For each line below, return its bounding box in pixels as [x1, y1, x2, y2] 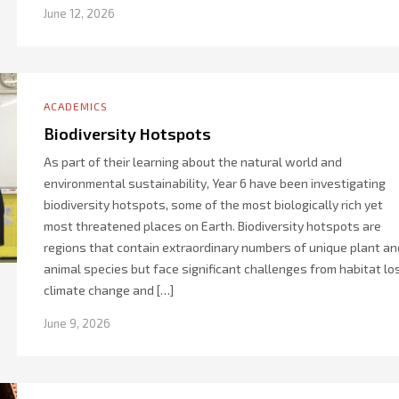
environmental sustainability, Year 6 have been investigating [44, 175, 386, 191]
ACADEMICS [44, 100, 108, 112]
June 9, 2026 [44, 316, 110, 330]
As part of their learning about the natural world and [44, 154, 342, 169]
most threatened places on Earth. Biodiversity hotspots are [44, 218, 381, 233]
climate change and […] [44, 282, 174, 297]
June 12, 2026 [44, 6, 115, 20]
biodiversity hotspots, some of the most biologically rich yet [44, 197, 383, 212]
